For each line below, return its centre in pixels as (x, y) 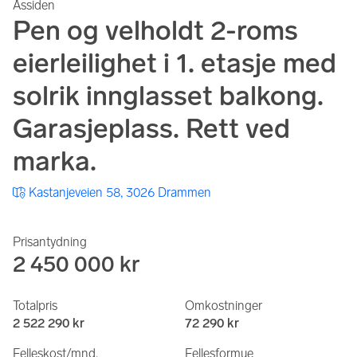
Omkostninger (224, 306)
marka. (55, 162)
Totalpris (35, 306)
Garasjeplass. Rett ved (151, 129)
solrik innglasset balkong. (168, 96)
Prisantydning (50, 242)
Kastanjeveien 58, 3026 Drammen (120, 193)
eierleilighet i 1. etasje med (175, 64)
